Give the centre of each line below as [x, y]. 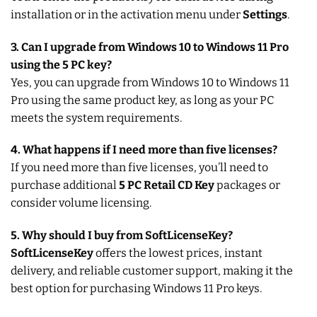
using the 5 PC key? [61, 64]
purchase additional [65, 185]
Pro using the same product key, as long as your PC [142, 100]
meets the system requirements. [96, 117]
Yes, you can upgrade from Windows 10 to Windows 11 [150, 82]
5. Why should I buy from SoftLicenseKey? [122, 236]
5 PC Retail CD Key [167, 185]
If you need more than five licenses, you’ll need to [139, 168]
